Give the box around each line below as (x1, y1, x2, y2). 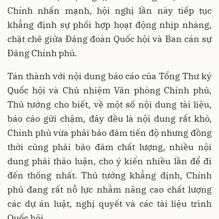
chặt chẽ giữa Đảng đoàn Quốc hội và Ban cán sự (7, 33, 212, 44)
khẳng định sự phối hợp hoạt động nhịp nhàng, (7, 19, 212, 30)
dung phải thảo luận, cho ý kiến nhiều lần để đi (7, 155, 212, 167)
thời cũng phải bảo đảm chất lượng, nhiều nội (7, 141, 212, 153)
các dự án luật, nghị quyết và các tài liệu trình (7, 197, 212, 209)
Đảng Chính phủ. (7, 47, 77, 59)
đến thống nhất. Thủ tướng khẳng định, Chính (7, 169, 212, 181)
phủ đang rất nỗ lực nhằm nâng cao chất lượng (7, 183, 212, 195)
